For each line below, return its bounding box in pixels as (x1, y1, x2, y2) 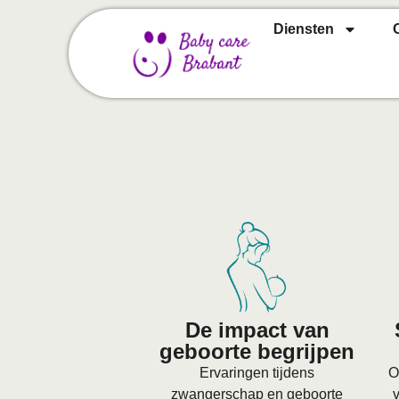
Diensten (273, 21, 334, 37)
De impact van (184, 317, 330, 342)
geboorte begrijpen (159, 338, 355, 363)
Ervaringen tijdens (199, 364, 315, 380)
